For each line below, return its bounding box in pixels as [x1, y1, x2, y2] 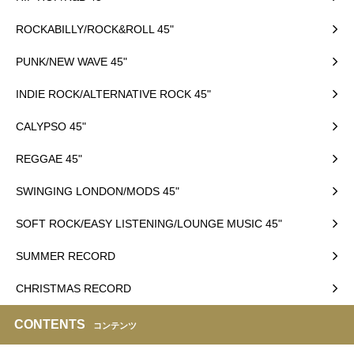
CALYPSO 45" [16, 119, 86, 133]
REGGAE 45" [16, 152, 82, 165]
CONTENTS [14, 317, 85, 331]
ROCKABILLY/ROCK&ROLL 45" [16, 22, 174, 36]
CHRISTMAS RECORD [16, 281, 131, 295]
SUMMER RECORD [16, 249, 115, 262]
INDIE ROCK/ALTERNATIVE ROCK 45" [16, 87, 211, 100]
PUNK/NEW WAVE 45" [16, 55, 127, 68]
